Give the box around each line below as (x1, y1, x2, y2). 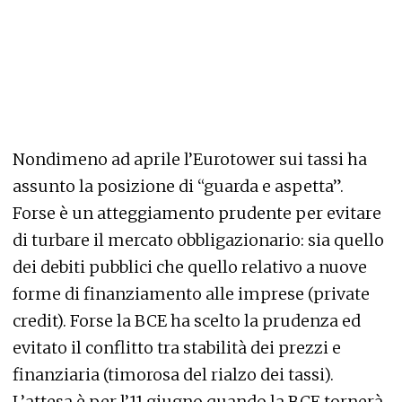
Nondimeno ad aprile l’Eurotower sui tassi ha (13, 149, 367, 170)
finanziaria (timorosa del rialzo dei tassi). (13, 364, 334, 385)
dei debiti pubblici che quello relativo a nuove (13, 257, 367, 277)
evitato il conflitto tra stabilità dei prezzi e (13, 337, 341, 358)
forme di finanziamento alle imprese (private (13, 284, 370, 304)
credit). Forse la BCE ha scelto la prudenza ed (13, 310, 361, 331)
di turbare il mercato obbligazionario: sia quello (13, 230, 384, 250)
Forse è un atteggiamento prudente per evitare (13, 203, 381, 223)
